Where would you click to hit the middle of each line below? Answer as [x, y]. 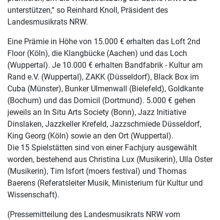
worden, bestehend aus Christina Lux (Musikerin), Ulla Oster [110, 159]
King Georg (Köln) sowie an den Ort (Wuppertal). [90, 136]
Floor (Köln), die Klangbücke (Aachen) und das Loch [97, 53]
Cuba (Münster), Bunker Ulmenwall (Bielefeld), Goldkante [105, 89]
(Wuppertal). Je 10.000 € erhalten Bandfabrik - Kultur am [105, 65]
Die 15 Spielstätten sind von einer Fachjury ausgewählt [102, 148]
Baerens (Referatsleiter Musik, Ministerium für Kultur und [105, 183]
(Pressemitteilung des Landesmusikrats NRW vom [94, 214]
